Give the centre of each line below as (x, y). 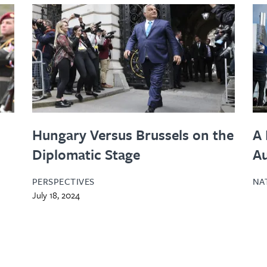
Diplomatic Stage (86, 154)
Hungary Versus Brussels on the (133, 134)
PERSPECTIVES (63, 181)
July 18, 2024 (56, 195)
